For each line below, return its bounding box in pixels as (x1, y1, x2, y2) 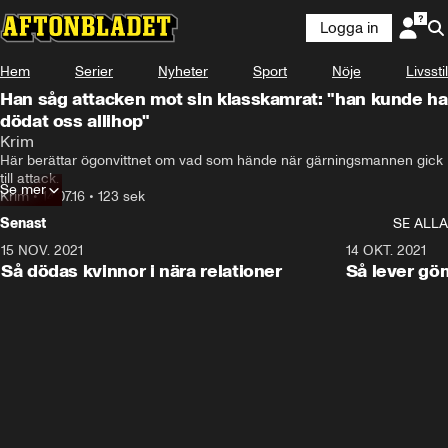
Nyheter (158, 63, 208, 80)
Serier (75, 63, 113, 80)
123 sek (98, 188, 145, 205)
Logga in (320, 19, 378, 37)
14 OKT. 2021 (345, 242, 426, 259)
